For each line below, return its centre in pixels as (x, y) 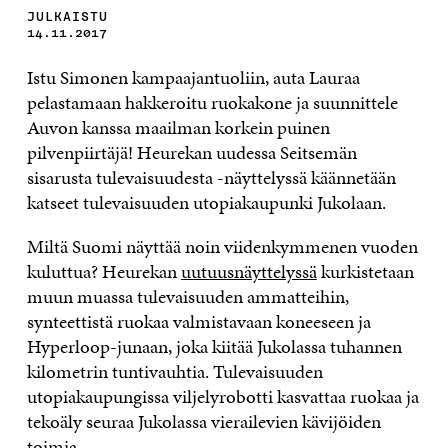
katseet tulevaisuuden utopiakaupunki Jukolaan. (206, 203)
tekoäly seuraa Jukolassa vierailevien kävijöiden (203, 422)
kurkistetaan (365, 272)
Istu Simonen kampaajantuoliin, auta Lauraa (193, 78)
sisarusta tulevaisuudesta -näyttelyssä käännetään (211, 178)
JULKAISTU (67, 17)
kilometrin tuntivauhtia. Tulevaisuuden (174, 372)
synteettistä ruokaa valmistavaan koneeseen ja (198, 322)
